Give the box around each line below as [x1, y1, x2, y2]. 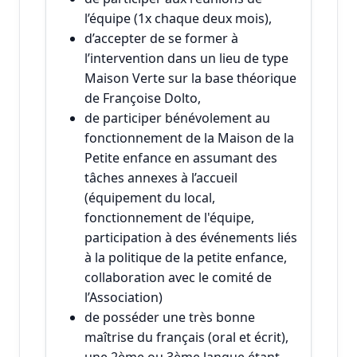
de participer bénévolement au [84, 108, 270, 127]
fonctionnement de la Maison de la [84, 128, 294, 147]
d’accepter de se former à [84, 29, 238, 47]
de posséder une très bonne [84, 308, 255, 326]
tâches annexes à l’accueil [84, 168, 237, 186]
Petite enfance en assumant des [84, 148, 277, 167]
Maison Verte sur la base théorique [84, 69, 296, 87]
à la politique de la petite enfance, [84, 248, 287, 266]
